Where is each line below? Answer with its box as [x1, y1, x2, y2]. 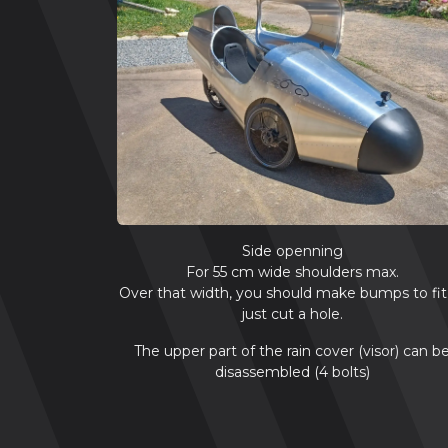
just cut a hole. [241, 305, 343, 323]
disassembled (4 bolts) [214, 363, 370, 381]
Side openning [241, 242, 343, 260]
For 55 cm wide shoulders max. [185, 263, 399, 281]
